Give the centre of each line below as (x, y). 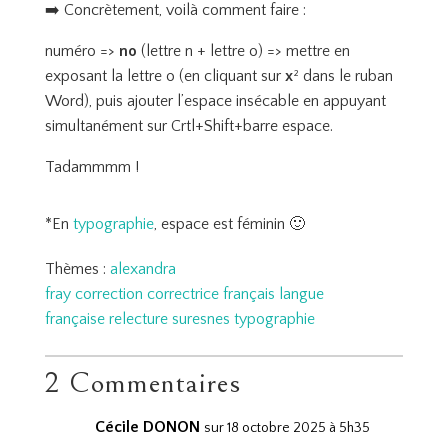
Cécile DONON (147, 427)
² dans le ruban (342, 76)
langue (301, 294)
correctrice (182, 294)
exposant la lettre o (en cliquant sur (164, 76)
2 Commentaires (142, 383)
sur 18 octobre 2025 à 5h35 (286, 428)
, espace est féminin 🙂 (229, 224)
